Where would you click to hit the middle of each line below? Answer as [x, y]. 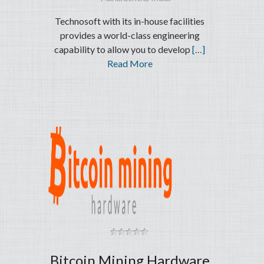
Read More [130, 64]
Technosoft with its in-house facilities [130, 21]
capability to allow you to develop [123, 49]
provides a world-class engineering [130, 35]
